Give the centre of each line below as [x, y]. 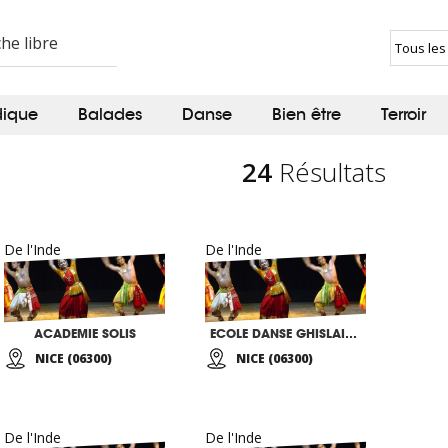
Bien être [306, 114]
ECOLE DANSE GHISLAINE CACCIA [351, 333]
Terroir [403, 114]
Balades [110, 114]
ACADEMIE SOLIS [84, 333]
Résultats [329, 172]
